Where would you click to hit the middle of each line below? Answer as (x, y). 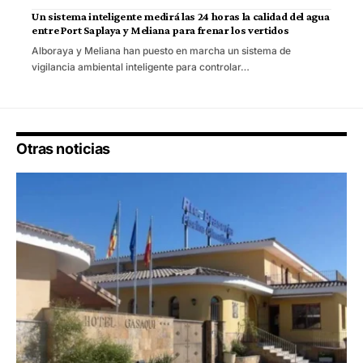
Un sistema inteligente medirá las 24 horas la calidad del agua (181, 17)
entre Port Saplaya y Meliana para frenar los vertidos (160, 30)
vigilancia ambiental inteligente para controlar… (141, 67)
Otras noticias (63, 149)
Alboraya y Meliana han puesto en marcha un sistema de (161, 51)
